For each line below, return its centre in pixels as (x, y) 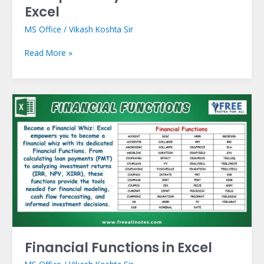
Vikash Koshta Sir (101, 29)
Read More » (48, 53)
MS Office (43, 29)
